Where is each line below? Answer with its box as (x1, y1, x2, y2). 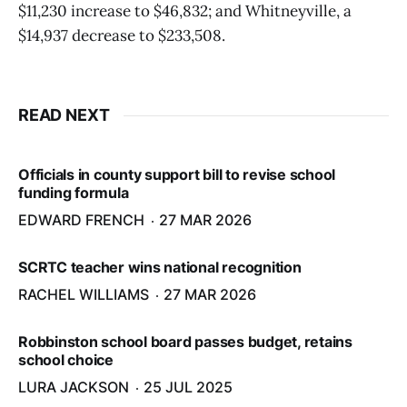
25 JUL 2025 (144, 378, 233, 396)
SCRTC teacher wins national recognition (18, 258, 302, 276)
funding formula (18, 184, 129, 202)
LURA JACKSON (18, 378, 129, 396)
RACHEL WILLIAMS (18, 285, 149, 303)
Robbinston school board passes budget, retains (18, 333, 352, 351)
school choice (18, 351, 114, 369)
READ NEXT (18, 105, 110, 124)
